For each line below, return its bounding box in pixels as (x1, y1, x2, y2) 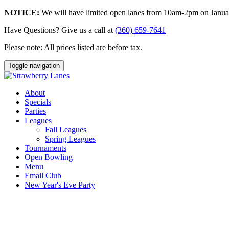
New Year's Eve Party (25, 180, 95, 189)
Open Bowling (25, 153, 73, 162)
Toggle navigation (8, 62, 60, 70)
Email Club (25, 171, 61, 180)
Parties (25, 107, 46, 116)
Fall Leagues (45, 125, 86, 134)
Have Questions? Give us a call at (4, 26, 115, 34)
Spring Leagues (45, 134, 96, 143)
